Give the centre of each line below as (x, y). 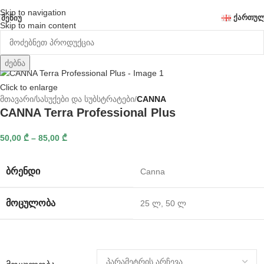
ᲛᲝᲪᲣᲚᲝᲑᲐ (31, 203)
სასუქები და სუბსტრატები (85, 99)
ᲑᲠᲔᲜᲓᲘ (23, 171)
